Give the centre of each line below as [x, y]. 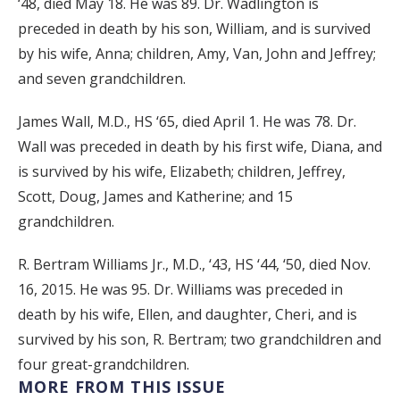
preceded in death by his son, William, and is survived [194, 29]
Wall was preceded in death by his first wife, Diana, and [200, 147]
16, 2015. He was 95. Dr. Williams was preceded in [180, 290]
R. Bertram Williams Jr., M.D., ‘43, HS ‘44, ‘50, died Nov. [194, 265]
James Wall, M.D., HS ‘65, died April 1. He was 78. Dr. [187, 122]
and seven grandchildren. [102, 79]
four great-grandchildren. [104, 365]
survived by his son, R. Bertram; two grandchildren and [200, 340]
